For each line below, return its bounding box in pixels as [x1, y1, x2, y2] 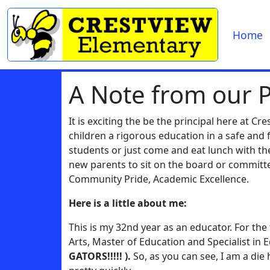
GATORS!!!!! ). [69, 250, 133, 263]
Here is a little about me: [69, 196, 187, 210]
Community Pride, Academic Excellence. [69, 172, 254, 186]
